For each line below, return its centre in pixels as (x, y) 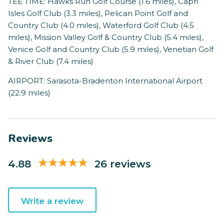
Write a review (52, 201)
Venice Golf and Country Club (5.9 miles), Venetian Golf (111, 49)
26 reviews (123, 163)
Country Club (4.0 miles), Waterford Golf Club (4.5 (101, 25)
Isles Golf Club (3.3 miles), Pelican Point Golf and (98, 13)
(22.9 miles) (29, 93)
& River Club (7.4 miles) (51, 61)
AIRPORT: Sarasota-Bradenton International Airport (105, 81)
